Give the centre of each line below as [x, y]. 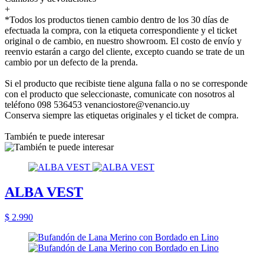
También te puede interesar [55, 136]
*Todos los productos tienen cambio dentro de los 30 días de [117, 19]
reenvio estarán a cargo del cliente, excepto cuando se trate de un [125, 51]
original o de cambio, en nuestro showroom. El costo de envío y [123, 41]
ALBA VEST [44, 192]
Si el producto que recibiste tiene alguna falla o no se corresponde [126, 83]
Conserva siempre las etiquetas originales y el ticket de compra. [122, 115]
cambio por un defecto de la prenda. [71, 62]
